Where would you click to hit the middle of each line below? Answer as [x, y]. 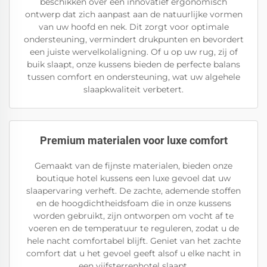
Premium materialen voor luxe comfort [133, 140]
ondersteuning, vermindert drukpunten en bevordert [133, 39]
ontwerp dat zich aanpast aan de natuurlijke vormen [133, 14]
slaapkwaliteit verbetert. [133, 89]
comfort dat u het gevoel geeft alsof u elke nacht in [133, 253]
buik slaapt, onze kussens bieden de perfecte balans [133, 64]
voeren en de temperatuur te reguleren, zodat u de [133, 228]
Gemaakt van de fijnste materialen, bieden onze [133, 166]
